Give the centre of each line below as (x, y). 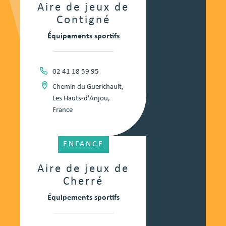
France (62, 110)
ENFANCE (83, 145)
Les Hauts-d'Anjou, (81, 99)
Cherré (83, 182)
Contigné (83, 21)
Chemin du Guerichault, (88, 87)
